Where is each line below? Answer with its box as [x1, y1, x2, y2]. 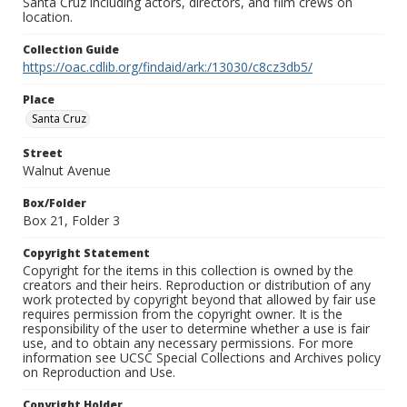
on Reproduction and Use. [23, 363, 175, 382]
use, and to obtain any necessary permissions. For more [23, 334, 353, 352]
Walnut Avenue [23, 162, 111, 180]
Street [23, 145, 63, 162]
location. [23, 8, 73, 26]
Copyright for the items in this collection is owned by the [23, 262, 353, 280]
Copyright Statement [23, 245, 150, 262]
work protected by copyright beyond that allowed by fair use [23, 291, 376, 309]
